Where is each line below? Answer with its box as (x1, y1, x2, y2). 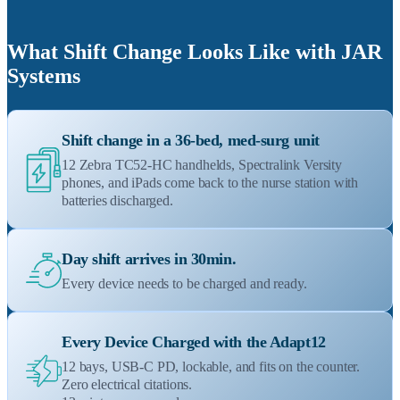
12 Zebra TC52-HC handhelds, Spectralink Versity (62, 157, 342, 173)
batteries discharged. (62, 193, 173, 209)
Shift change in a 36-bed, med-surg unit (62, 131, 320, 150)
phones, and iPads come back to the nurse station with (62, 175, 359, 191)
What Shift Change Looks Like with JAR (7, 40, 382, 64)
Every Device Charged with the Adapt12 (62, 333, 326, 352)
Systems (7, 64, 80, 88)
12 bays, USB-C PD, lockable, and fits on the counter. (62, 359, 361, 375)
